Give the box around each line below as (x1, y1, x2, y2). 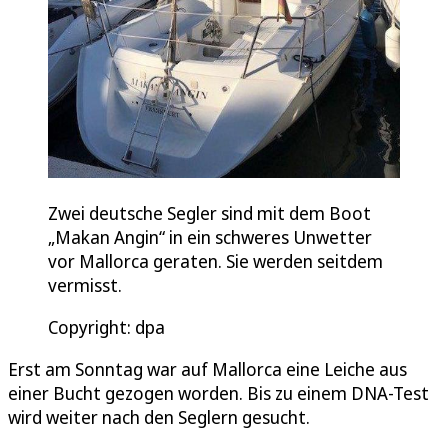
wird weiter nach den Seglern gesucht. (8, 404, 310, 429)
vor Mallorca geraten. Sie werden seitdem (48, 248, 383, 273)
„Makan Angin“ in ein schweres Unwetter (48, 224, 372, 249)
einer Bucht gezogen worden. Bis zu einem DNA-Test (8, 380, 429, 405)
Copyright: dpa (48, 314, 165, 339)
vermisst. (48, 272, 122, 297)
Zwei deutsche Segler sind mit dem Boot (48, 200, 371, 225)
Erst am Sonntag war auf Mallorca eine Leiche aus (8, 356, 407, 381)
